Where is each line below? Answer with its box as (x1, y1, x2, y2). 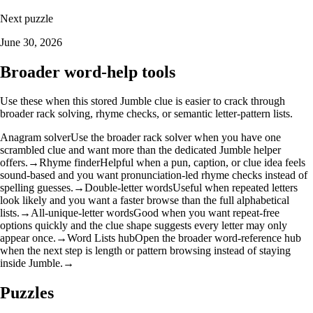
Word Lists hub (67, 232, 135, 245)
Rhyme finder (39, 156, 100, 169)
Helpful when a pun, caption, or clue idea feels (100, 156, 305, 169)
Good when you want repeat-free (133, 207, 279, 219)
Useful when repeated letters (173, 182, 298, 194)
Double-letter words (85, 182, 173, 194)
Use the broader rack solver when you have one (71, 131, 281, 144)
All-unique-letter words (31, 207, 133, 219)
